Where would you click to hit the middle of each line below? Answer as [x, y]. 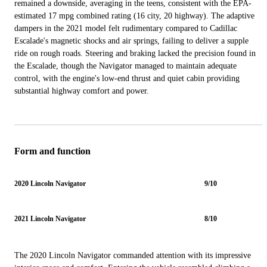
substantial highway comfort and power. [82, 91]
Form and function [52, 151]
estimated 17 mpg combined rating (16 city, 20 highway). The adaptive [134, 16]
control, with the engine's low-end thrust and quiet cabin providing [127, 79]
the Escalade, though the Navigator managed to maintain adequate [125, 66]
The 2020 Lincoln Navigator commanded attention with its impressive [133, 256]
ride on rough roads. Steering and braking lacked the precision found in [135, 54]
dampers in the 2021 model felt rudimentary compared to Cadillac [126, 29]
